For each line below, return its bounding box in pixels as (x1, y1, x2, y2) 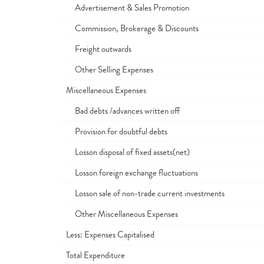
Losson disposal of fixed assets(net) (66, 146, 190, 159)
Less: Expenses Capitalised (66, 228, 154, 241)
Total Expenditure (66, 249, 125, 262)
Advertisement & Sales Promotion (66, 1, 189, 14)
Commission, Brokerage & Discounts (66, 22, 199, 35)
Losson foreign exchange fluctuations (66, 166, 198, 179)
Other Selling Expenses (66, 63, 153, 76)
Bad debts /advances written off (66, 104, 180, 117)
